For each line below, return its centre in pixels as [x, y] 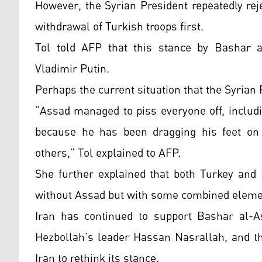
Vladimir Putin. [75, 69]
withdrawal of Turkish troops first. [119, 27]
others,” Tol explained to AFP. [108, 154]
